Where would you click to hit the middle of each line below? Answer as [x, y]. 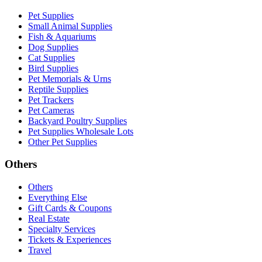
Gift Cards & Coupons [70, 208]
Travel [40, 250]
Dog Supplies [53, 47]
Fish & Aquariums [62, 36]
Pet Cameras [51, 110]
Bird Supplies [53, 68]
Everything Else [58, 198]
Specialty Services [62, 229]
